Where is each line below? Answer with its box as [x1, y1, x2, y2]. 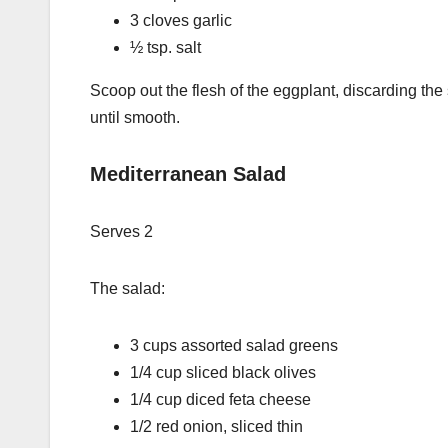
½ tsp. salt [130, 38, 201, 56]
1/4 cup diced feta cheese [130, 390, 311, 408]
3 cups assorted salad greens [130, 336, 338, 354]
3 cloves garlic [130, 11, 232, 29]
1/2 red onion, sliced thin [130, 417, 303, 435]
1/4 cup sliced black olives [130, 363, 316, 381]
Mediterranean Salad [90, 162, 286, 185]
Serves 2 [90, 222, 153, 240]
